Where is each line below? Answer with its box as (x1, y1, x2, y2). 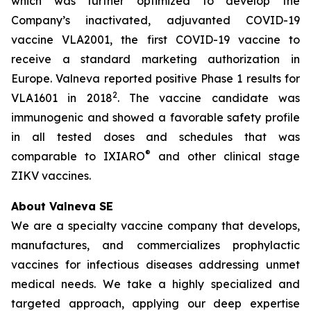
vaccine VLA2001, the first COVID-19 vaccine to (11, 33, 300, 47)
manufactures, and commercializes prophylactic (11, 238, 300, 252)
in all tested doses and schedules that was (11, 130, 300, 144)
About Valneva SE (11, 199, 113, 213)
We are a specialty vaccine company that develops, (11, 219, 300, 233)
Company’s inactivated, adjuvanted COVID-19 (11, 13, 300, 27)
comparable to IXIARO (11, 149, 145, 163)
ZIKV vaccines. (11, 169, 91, 183)
